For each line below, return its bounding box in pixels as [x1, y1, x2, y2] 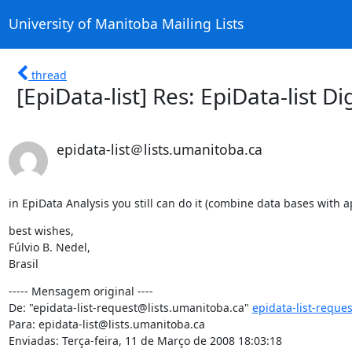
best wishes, [8, 222, 74, 238]
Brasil [8, 255, 38, 271]
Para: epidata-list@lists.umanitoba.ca [8, 316, 205, 332]
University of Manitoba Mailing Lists [8, 14, 244, 34]
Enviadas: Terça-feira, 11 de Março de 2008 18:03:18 [8, 332, 282, 348]
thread [31, 67, 67, 82]
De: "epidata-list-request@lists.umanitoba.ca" [8, 299, 252, 315]
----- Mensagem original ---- [8, 283, 153, 299]
